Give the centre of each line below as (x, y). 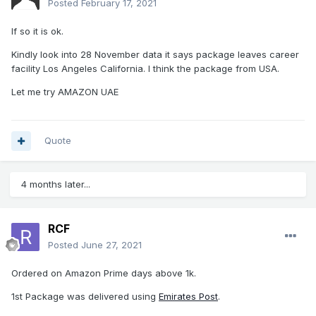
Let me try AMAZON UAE (65, 92)
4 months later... (56, 184)
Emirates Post (188, 297)
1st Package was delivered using (85, 297)
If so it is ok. (37, 31)
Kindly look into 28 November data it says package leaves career (155, 55)
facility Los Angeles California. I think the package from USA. (145, 69)
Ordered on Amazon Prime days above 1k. (104, 273)
